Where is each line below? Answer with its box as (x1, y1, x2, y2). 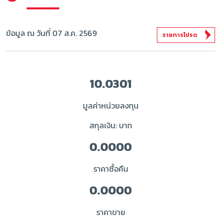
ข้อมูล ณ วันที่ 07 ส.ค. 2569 (6, 27, 97, 39)
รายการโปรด (162, 31, 197, 39)
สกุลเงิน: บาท (89, 119, 132, 131)
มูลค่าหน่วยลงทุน (82, 100, 139, 111)
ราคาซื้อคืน (93, 163, 128, 175)
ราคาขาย (96, 206, 125, 218)
